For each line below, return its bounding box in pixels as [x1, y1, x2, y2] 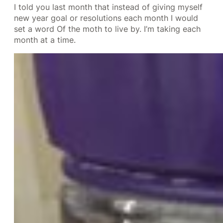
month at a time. [14, 35, 76, 45]
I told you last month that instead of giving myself [14, 2, 203, 12]
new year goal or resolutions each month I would [14, 13, 198, 23]
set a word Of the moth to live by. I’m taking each [14, 24, 201, 34]
